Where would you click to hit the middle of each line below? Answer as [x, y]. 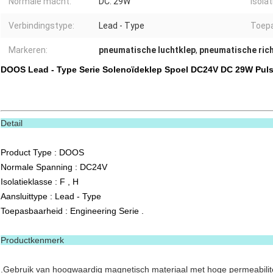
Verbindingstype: [41, 26]
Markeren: [28, 50]
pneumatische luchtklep [147, 50]
